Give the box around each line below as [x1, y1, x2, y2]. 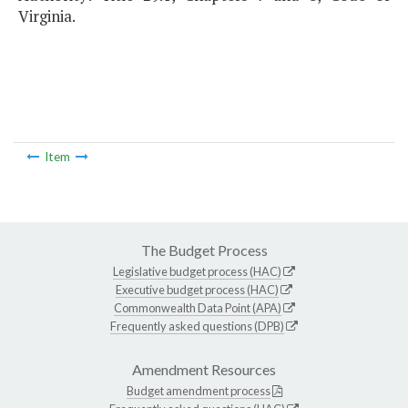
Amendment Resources [132, 360, 276, 378]
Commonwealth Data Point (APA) [113, 300, 281, 315]
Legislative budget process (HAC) [113, 263, 281, 279]
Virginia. [18, 5, 76, 27]
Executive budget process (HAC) [116, 281, 279, 297]
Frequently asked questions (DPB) [110, 318, 284, 333]
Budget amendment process [126, 382, 270, 398]
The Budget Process [140, 240, 268, 259]
